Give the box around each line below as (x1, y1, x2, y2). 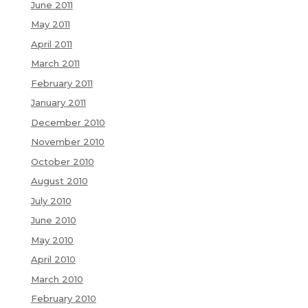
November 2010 (30, 136, 104, 148)
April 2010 (30, 254, 76, 265)
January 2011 (30, 97, 86, 109)
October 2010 (30, 155, 94, 167)
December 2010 (30, 116, 105, 128)
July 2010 (30, 195, 71, 206)
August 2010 (30, 175, 88, 187)
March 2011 (30, 58, 80, 69)
